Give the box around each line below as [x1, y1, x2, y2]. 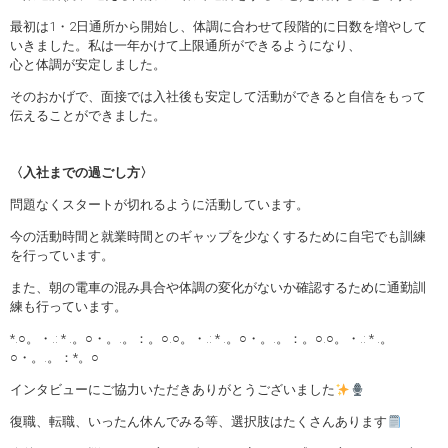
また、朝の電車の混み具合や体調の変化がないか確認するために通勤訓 [10, 280, 426, 296]
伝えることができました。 [10, 108, 166, 124]
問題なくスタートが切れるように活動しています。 [10, 197, 309, 213]
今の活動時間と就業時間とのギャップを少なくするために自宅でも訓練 [10, 229, 426, 245]
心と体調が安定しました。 [10, 57, 166, 73]
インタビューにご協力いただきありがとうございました [10, 382, 335, 398]
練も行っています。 [10, 299, 127, 315]
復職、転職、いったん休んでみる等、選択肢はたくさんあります [10, 414, 387, 430]
